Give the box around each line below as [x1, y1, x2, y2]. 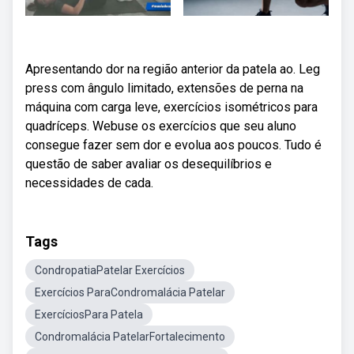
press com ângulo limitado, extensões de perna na [25, 81, 303, 96]
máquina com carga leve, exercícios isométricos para [25, 100, 318, 115]
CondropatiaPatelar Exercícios [35, 264, 185, 277]
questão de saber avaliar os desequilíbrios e [25, 156, 272, 171]
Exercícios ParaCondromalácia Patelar [35, 286, 225, 299]
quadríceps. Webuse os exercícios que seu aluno [25, 119, 296, 134]
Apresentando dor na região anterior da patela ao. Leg [25, 62, 320, 77]
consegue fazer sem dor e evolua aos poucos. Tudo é [25, 137, 322, 153]
